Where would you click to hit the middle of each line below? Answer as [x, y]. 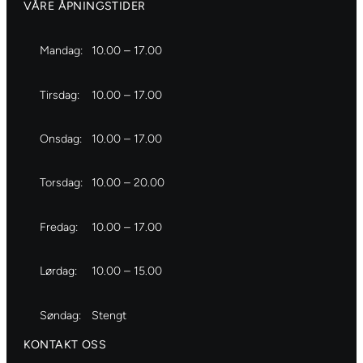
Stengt [109, 315]
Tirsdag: [60, 95]
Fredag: [59, 227]
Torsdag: [61, 183]
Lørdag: [58, 271]
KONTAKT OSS [64, 344]
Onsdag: [61, 139]
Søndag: [60, 315]
